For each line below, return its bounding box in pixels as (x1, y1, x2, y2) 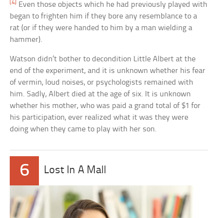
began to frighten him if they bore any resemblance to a (10, 12, 198, 21)
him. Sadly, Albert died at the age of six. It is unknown (10, 90, 191, 99)
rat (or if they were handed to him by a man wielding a (10, 24, 193, 33)
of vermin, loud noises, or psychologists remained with (10, 78, 194, 87)
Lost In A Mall (44, 165, 107, 177)
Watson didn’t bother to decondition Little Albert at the (10, 55, 196, 64)
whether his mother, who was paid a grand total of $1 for (10, 102, 201, 110)
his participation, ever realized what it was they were (10, 113, 189, 122)
